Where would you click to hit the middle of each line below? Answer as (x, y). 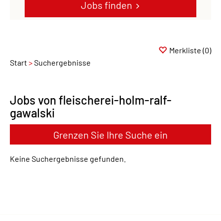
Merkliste (185, 50)
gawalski (32, 113)
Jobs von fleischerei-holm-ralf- (91, 100)
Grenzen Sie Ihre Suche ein (110, 134)
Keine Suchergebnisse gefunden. (68, 159)
